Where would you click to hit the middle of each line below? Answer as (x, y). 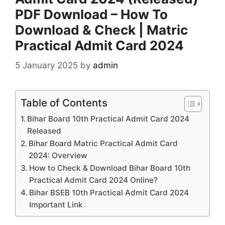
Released (44, 131)
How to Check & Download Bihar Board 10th (110, 168)
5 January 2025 (46, 65)
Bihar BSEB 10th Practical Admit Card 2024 (109, 192)
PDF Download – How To (91, 15)
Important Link (56, 204)
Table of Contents (64, 102)
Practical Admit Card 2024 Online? (94, 180)
